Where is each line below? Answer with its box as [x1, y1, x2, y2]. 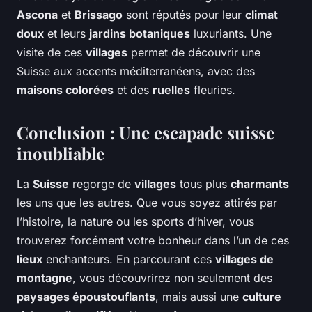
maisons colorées [17, 83, 114, 97]
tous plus [176, 177, 231, 192]
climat [245, 8, 278, 22]
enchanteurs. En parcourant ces [42, 252, 215, 267]
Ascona [17, 8, 58, 22]
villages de [215, 252, 274, 267]
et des [114, 83, 153, 97]
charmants [231, 177, 289, 192]
